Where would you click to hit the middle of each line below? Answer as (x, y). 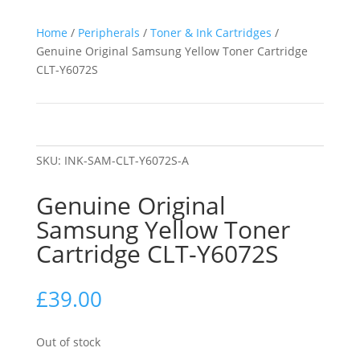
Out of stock (68, 342)
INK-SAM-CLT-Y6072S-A (126, 160)
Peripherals (108, 33)
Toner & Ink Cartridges (211, 33)
